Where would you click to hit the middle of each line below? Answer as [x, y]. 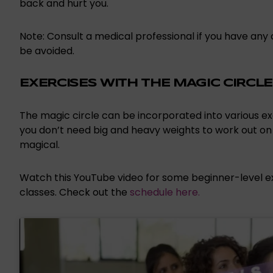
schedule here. [165, 193]
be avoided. [47, 51]
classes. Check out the [75, 193]
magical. [40, 145]
